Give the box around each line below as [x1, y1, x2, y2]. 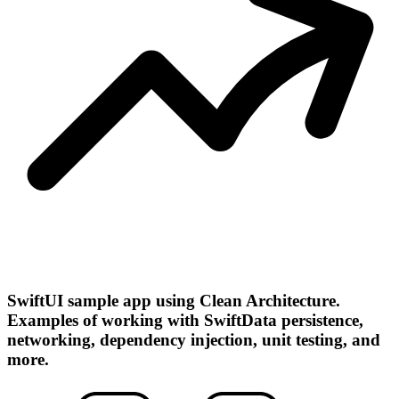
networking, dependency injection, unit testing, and [7, 330, 380, 350]
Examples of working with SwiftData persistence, [7, 311, 363, 330]
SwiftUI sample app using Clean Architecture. [7, 291, 340, 311]
